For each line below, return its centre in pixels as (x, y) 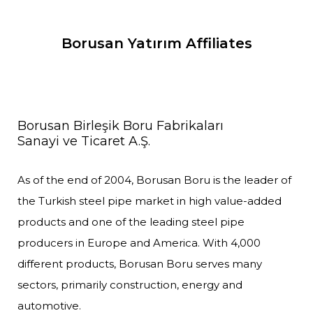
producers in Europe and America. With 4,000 (139, 243)
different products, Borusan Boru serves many (140, 264)
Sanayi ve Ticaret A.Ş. (84, 141)
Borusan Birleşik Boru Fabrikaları (121, 126)
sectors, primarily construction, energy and (130, 285)
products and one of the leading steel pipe (131, 222)
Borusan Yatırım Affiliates (156, 43)
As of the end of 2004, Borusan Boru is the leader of (154, 180)
